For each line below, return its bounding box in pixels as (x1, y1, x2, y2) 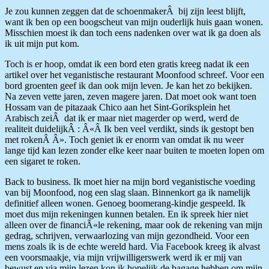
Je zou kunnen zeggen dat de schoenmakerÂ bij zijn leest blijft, (5, 5, 246, 16)
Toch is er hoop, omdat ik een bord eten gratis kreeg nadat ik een (5, 58, 249, 69)
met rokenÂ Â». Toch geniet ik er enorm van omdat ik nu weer (5, 134, 244, 145)
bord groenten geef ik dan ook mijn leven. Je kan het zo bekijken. (5, 80, 252, 91)
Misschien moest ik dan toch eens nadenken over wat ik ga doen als (5, 27, 261, 38)
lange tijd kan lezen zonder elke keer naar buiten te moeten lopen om (5, 145, 264, 156)
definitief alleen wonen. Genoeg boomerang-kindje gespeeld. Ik (5, 198, 246, 208)
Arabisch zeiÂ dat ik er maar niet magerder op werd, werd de (5, 112, 239, 123)
